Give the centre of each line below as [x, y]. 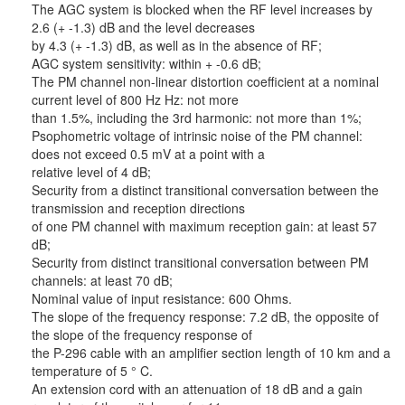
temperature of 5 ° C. [92, 371]
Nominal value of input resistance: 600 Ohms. [162, 299]
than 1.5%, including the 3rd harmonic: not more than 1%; [197, 118]
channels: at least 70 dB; [102, 281]
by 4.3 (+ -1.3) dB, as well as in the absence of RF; [177, 46]
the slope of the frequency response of [142, 335]
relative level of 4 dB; [91, 172]
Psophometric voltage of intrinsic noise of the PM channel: [197, 136]
